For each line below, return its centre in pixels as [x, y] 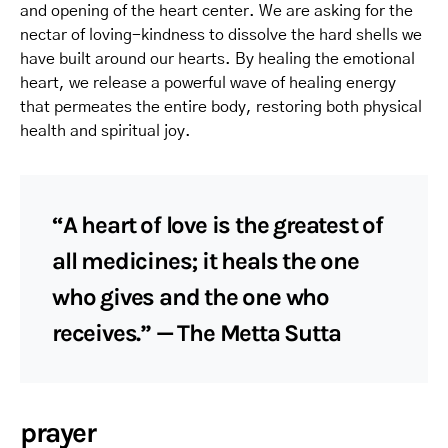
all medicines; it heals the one [205, 260]
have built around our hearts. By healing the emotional [217, 58]
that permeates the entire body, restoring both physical [221, 106]
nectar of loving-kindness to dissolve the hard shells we [221, 34]
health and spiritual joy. [105, 130]
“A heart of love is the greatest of [217, 224]
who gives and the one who [191, 296]
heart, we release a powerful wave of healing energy [208, 82]
